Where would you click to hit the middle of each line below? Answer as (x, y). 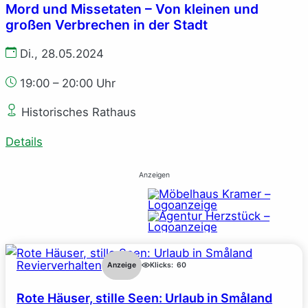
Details (24, 142)
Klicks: (162, 265)
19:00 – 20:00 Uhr (68, 83)
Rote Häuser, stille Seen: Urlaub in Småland (144, 298)
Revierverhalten (59, 266)
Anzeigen (154, 175)
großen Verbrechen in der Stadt (107, 24)
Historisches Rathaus (77, 112)
